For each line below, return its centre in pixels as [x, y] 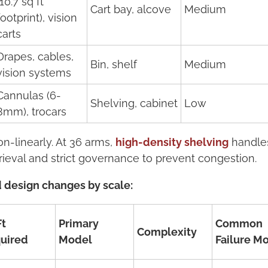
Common [239, 223]
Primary [79, 223]
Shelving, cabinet [134, 103]
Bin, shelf [114, 64]
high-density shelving [172, 142]
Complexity [167, 232]
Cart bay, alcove [131, 9]
